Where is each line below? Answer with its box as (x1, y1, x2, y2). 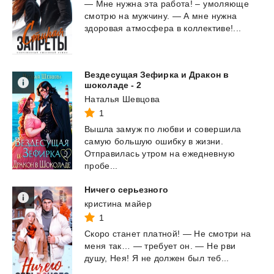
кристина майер (84, 199, 152, 209)
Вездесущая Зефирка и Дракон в (84, 70, 229, 80)
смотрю (84, 11, 117, 21)
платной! (143, 229, 180, 239)
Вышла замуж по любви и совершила (84, 124, 242, 135)
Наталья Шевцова (84, 94, 160, 105)
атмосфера (126, 23, 174, 34)
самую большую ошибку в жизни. (84, 136, 224, 147)
